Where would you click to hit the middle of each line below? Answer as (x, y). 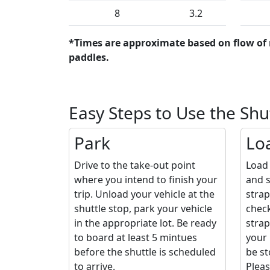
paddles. (89, 58)
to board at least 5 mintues (136, 238)
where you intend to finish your (146, 180)
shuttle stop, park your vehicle (143, 209)
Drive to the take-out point (135, 165)
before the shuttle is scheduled (145, 252)
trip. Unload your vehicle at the (144, 194)
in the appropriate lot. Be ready (145, 223)
